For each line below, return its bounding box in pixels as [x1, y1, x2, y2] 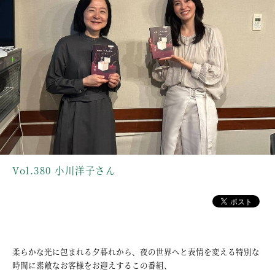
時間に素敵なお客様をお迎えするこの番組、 [12, 259, 172, 271]
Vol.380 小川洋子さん [12, 163, 116, 177]
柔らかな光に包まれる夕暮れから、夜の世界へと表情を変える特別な [12, 246, 260, 258]
